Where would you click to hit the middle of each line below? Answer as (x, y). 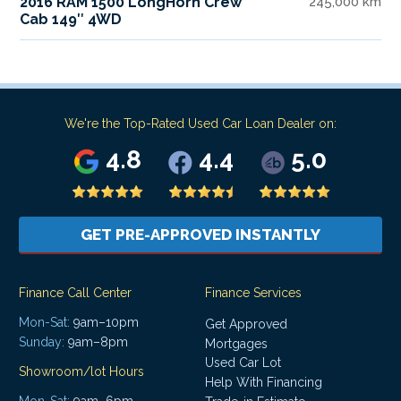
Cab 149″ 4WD (71, 20)
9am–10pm (104, 323)
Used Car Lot (243, 363)
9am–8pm (96, 342)
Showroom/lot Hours (81, 372)
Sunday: (42, 342)
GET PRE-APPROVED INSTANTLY (200, 235)
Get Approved (246, 324)
